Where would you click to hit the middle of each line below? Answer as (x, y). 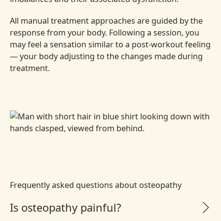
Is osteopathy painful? (65, 207)
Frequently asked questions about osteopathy (95, 185)
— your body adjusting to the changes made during (106, 56)
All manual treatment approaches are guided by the (106, 21)
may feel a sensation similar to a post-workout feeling (110, 45)
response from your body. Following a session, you (104, 33)
